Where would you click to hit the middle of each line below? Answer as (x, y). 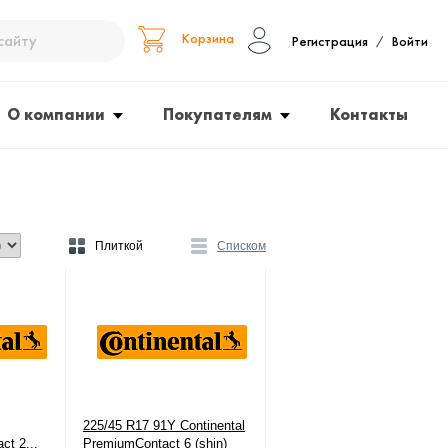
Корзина (207, 38)
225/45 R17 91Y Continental (164, 425)
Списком (241, 246)
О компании (56, 114)
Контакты (369, 114)
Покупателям (217, 114)
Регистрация (329, 41)
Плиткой (119, 246)
